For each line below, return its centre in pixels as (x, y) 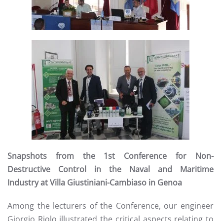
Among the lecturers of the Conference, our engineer (110, 206)
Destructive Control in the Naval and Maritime (110, 169)
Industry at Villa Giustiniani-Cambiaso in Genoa (95, 183)
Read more (110, 90)
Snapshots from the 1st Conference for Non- (110, 156)
